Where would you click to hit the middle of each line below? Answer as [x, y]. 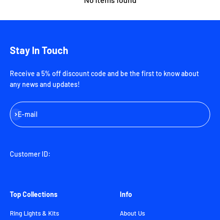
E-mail [27, 114]
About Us [132, 213]
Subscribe [25, 113]
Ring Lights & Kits [34, 213]
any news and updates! [45, 84]
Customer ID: [30, 154]
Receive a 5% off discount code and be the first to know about [104, 73]
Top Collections [34, 194]
